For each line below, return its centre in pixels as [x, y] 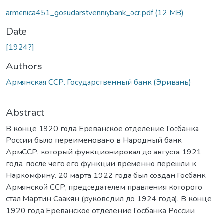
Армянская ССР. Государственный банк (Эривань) [99, 82]
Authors [24, 66]
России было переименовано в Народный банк [94, 140]
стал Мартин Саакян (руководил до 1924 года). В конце [109, 199]
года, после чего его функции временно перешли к [101, 164]
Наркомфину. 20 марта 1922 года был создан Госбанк [106, 175]
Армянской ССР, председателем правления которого [104, 187]
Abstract [25, 112]
